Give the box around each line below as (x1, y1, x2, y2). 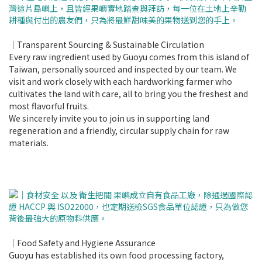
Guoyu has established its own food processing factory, (9, 249, 224, 261)
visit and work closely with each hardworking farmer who (9, 75, 232, 87)
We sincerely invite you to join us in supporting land (9, 112, 209, 124)
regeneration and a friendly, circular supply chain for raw (9, 125, 229, 136)
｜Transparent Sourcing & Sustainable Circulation (9, 39, 204, 50)
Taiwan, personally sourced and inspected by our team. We (9, 63, 237, 75)
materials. (9, 137, 49, 149)
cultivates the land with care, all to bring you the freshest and (9, 88, 248, 99)
